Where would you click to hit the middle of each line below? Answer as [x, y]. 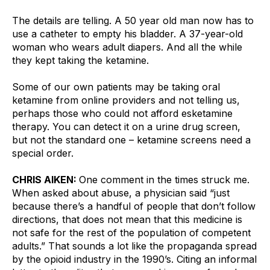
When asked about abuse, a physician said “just [121, 193]
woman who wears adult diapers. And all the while [127, 47]
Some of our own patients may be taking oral [116, 86]
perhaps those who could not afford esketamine [122, 113]
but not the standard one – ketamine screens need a [131, 140]
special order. [43, 153]
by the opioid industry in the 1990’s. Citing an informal [134, 259]
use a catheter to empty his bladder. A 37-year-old [127, 33]
